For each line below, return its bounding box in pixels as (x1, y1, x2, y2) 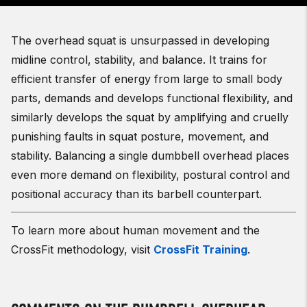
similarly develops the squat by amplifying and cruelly (11, 110, 288, 124)
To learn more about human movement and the (11, 223, 260, 237)
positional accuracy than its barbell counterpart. (11, 187, 262, 201)
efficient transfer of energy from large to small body (11, 72, 282, 86)
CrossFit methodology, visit (11, 243, 153, 256)
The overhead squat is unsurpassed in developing (11, 34, 269, 47)
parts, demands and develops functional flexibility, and (11, 91, 293, 105)
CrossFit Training (153, 243, 247, 256)
